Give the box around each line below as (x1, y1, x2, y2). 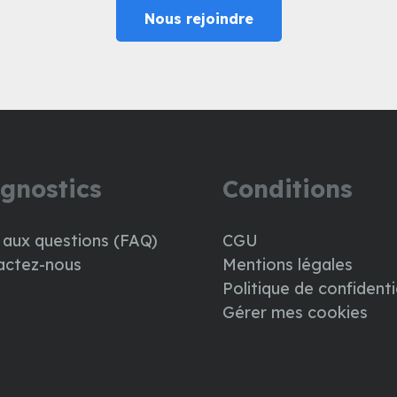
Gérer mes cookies (222, 302, 368, 323)
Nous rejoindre (144, 9, 253, 27)
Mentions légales (222, 254, 353, 276)
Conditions (222, 174, 353, 205)
